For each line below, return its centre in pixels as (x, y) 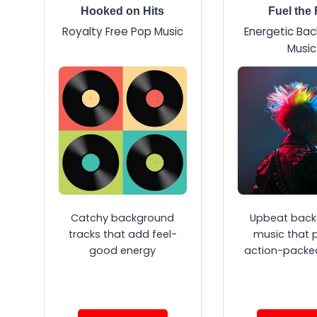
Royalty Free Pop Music (122, 32)
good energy (123, 251)
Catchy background (123, 218)
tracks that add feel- (122, 235)
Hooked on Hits (123, 11)
